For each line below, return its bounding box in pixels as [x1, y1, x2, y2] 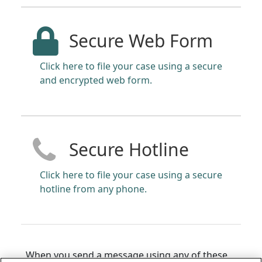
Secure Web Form [69, 29, 213, 53]
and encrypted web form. [40, 74, 152, 87]
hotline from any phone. [40, 182, 147, 195]
